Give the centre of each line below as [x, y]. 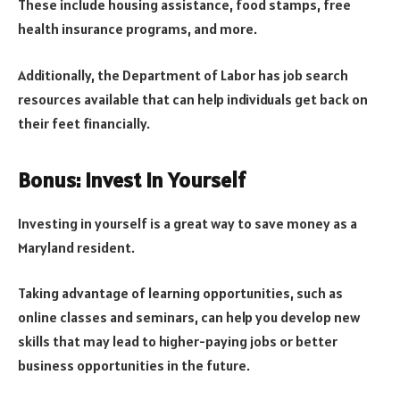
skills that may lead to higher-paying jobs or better [178, 342]
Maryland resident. [76, 247]
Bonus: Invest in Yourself [132, 179]
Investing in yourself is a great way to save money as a [187, 223]
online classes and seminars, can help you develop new [189, 317]
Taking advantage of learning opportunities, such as [180, 293]
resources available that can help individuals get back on [193, 99]
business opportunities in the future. [134, 366]
